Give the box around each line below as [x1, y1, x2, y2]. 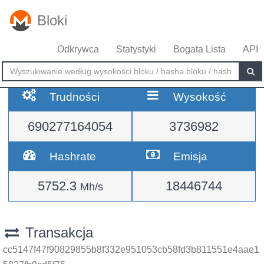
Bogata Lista [173, 44, 226, 54]
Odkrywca [57, 44, 99, 54]
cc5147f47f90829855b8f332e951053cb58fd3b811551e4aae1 [3, 245, 259, 255]
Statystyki [116, 44, 156, 54]
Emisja [173, 150, 208, 163]
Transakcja [21, 225, 93, 240]
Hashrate [49, 150, 97, 163]
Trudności [49, 90, 100, 103]
